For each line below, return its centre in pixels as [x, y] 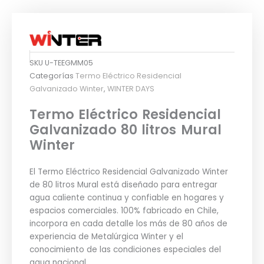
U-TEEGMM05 [69, 62]
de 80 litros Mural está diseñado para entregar [123, 184]
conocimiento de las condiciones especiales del [125, 249]
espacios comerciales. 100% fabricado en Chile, [124, 210]
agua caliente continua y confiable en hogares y [127, 197]
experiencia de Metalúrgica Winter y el [106, 236]
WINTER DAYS [131, 88]
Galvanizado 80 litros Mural [126, 130]
